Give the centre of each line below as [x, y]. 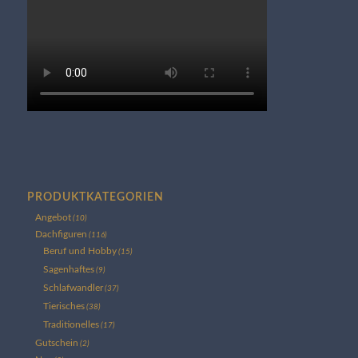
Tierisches [64, 306]
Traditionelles [71, 324]
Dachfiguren [61, 234]
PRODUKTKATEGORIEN [95, 197]
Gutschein [56, 342]
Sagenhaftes [68, 269]
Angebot [53, 217]
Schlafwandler [73, 287]
